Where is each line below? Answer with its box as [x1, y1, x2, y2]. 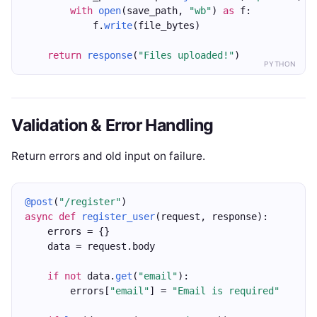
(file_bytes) [132, 20, 200, 31]
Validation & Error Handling [11, 115, 214, 135]
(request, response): [155, 211, 268, 222]
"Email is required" [172, 285, 279, 296]
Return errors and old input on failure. [11, 149, 205, 163]
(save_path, [121, 5, 189, 16]
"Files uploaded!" [138, 50, 234, 61]
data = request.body [25, 241, 155, 252]
